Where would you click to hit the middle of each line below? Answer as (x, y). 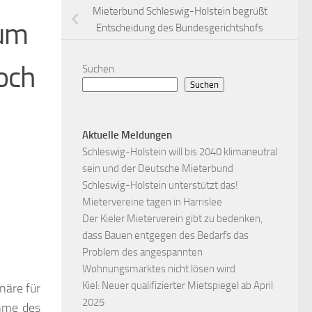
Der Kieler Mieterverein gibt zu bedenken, (172, 219)
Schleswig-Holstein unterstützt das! (160, 186)
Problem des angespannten (142, 252)
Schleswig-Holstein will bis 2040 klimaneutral (180, 152)
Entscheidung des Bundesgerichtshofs (180, 28)
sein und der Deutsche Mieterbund (158, 169)
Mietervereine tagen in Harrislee (152, 202)
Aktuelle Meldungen (127, 135)
